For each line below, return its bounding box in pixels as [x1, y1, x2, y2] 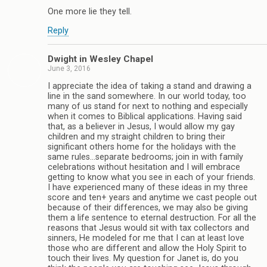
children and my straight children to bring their [48, 132, 225, 142]
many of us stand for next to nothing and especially [48, 101, 248, 112]
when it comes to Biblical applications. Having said [48, 111, 242, 122]
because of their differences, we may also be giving [48, 203, 248, 213]
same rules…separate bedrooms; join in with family [48, 152, 243, 163]
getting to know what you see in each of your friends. [48, 172, 255, 183]
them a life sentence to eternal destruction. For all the [48, 213, 256, 223]
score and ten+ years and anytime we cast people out [48, 193, 257, 203]
